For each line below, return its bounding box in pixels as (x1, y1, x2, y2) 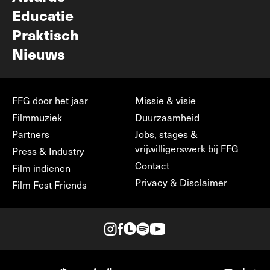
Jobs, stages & (135, 128, 198, 140)
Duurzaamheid (135, 111, 199, 124)
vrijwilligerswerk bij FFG (135, 142, 239, 155)
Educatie (12, 5, 74, 25)
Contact (135, 159, 169, 172)
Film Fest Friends (12, 178, 87, 191)
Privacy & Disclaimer (135, 176, 227, 189)
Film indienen (12, 162, 71, 174)
